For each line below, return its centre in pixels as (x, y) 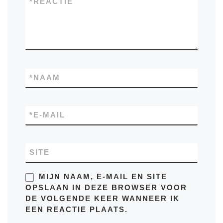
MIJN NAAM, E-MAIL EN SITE (103, 177)
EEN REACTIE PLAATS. (77, 210)
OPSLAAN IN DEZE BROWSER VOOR (107, 188)
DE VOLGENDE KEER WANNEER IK (103, 199)
